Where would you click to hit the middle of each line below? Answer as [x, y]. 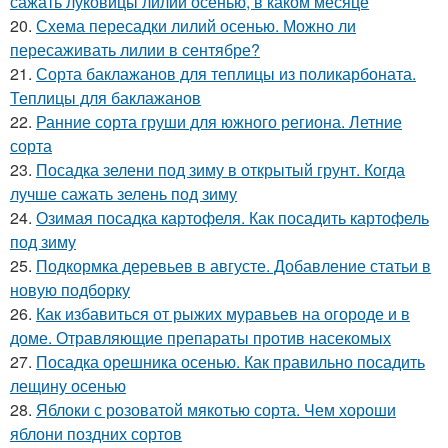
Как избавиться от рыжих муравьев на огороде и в [223, 313]
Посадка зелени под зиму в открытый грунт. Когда [220, 169]
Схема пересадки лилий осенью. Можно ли [196, 25]
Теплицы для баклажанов [105, 97]
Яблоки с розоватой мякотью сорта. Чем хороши [216, 409]
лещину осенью [68, 385]
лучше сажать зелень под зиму [123, 193]
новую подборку [70, 289]
